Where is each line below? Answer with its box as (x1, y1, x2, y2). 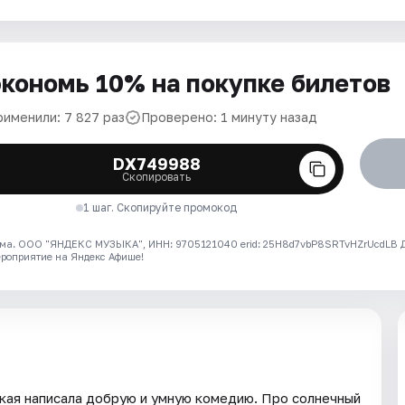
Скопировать (122, 170, 192, 184)
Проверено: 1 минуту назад (141, 109, 317, 125)
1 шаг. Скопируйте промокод (83, 201, 238, 214)
